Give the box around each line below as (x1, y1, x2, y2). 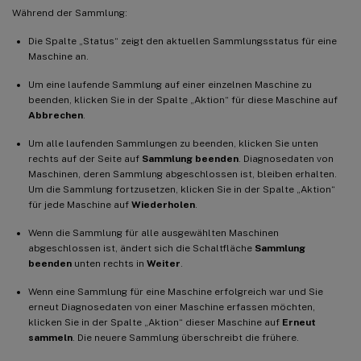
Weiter (147, 257, 180, 269)
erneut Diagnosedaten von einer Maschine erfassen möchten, (28, 301, 315, 313)
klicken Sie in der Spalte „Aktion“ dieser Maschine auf (28, 316, 282, 328)
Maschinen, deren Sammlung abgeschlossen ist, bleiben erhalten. (28, 168, 337, 180)
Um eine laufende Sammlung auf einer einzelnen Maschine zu (28, 78, 312, 90)
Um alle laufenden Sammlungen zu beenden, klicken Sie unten (28, 137, 318, 149)
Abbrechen (28, 109, 83, 121)
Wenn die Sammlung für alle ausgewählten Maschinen (28, 226, 279, 239)
